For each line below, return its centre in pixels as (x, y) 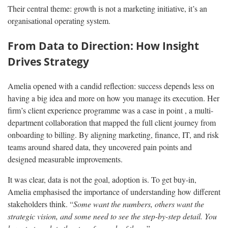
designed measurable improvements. (65, 159)
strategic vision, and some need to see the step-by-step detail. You (112, 216)
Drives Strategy (48, 61)
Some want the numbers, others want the (139, 204)
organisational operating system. (59, 20)
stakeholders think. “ (40, 204)
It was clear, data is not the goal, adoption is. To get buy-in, (102, 180)
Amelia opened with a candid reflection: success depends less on (111, 86)
